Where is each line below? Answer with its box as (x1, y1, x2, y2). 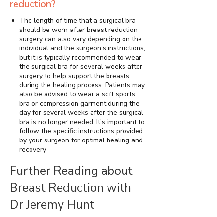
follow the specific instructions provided (19, 126, 143, 136)
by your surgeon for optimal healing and (19, 135, 143, 145)
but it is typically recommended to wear (19, 52, 141, 62)
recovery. (19, 144, 47, 154)
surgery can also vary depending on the (19, 34, 142, 44)
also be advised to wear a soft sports (19, 89, 135, 99)
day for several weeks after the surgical (19, 108, 143, 117)
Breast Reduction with (10, 179, 131, 196)
